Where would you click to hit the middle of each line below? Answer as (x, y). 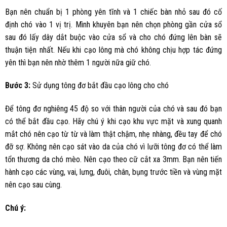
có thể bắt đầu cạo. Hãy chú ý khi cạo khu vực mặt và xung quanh (113, 122)
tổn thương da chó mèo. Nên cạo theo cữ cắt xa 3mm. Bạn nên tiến (113, 160)
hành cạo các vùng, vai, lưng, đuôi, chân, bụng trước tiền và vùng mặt (113, 172)
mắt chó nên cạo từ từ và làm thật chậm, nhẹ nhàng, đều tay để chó (113, 134)
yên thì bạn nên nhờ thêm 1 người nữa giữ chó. (78, 62)
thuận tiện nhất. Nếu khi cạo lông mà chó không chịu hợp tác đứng (113, 50)
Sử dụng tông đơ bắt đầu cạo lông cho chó (100, 86)
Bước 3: (18, 86)
